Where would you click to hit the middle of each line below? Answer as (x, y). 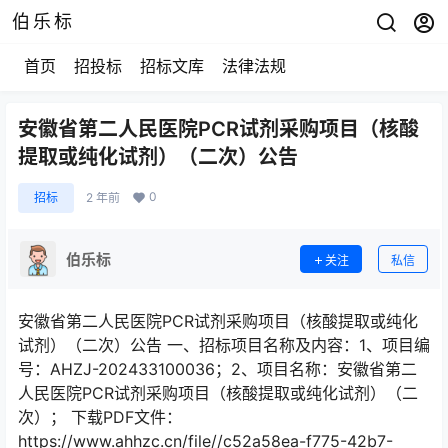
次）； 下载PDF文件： (100, 417)
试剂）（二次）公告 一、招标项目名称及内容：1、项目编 (224, 345)
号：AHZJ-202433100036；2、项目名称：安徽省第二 (217, 369)
